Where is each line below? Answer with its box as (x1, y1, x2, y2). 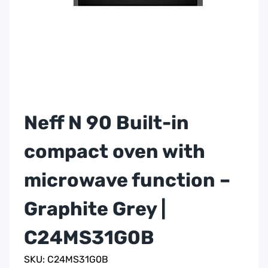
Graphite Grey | (24, 197, 166, 221)
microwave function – (24, 169, 230, 192)
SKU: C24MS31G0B (24, 254, 108, 266)
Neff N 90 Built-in (24, 111, 189, 135)
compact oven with (24, 140, 205, 163)
